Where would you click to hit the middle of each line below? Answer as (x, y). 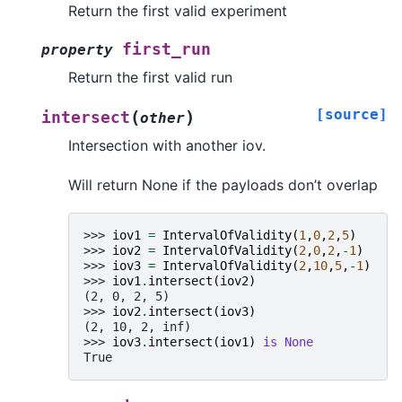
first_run (166, 49)
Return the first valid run (150, 77)
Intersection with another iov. (167, 145)
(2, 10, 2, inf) (137, 327)
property (77, 49)
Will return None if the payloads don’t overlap (223, 185)
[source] (352, 114)
